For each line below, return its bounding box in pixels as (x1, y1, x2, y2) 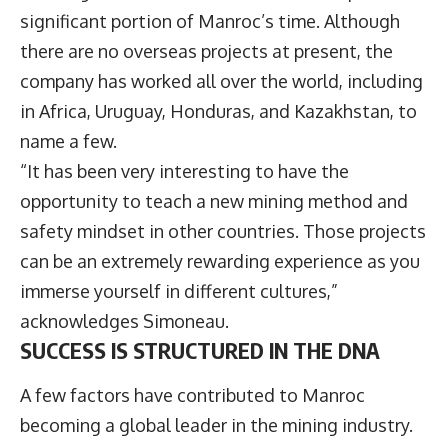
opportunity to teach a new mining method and (20, 189, 408, 212)
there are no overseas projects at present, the (20, 39, 393, 62)
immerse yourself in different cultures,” (20, 279, 338, 302)
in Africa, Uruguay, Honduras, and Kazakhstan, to (20, 99, 417, 122)
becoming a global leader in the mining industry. (20, 414, 413, 437)
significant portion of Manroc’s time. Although (20, 9, 400, 32)
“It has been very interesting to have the (20, 159, 349, 182)
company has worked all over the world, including (20, 69, 423, 92)
